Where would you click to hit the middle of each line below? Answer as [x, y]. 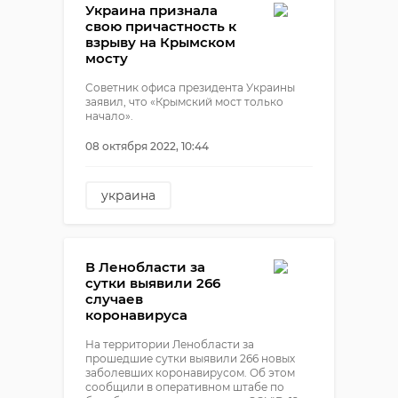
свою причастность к [161, 26]
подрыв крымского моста [185, 252]
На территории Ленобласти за [170, 344]
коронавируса [136, 315]
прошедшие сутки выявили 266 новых [190, 358]
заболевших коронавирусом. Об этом [190, 373]
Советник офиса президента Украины [190, 88]
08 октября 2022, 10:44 [147, 146]
